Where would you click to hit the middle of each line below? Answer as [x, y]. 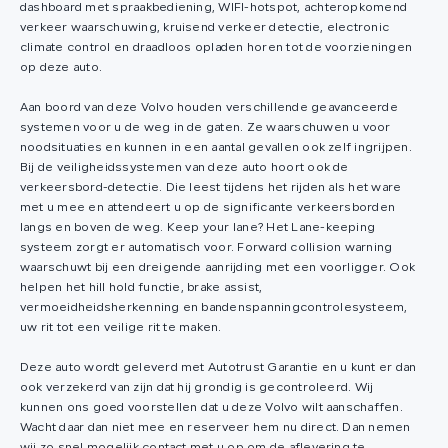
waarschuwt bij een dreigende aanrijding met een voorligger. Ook [218, 268]
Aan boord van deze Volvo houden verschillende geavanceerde [209, 108]
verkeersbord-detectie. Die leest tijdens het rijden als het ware [211, 188]
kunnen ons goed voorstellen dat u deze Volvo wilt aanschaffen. [211, 408]
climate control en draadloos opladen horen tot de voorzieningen [216, 48]
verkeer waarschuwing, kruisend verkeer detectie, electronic [205, 28]
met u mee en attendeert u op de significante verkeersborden [208, 208]
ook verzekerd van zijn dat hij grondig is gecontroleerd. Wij [197, 388]
